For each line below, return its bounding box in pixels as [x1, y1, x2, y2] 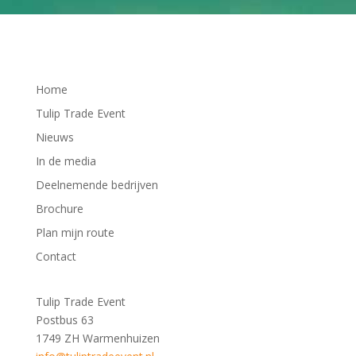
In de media [35, 153, 96, 168]
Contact [35, 248, 76, 264]
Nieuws [35, 129, 74, 145]
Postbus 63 [35, 311, 94, 327]
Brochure [35, 200, 83, 216]
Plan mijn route [35, 224, 114, 240]
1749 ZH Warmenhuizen [35, 330, 160, 346]
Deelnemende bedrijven [35, 176, 158, 192]
